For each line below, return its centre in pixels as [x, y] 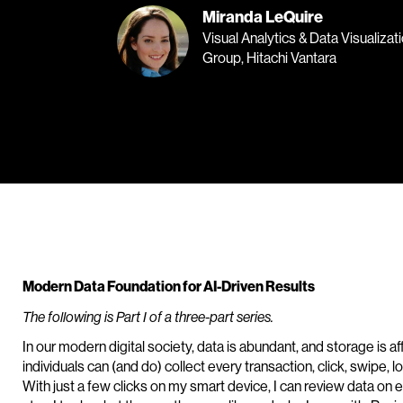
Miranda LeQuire [263, 16]
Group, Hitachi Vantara [269, 57]
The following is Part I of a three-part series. [148, 317]
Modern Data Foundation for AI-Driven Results [169, 286]
